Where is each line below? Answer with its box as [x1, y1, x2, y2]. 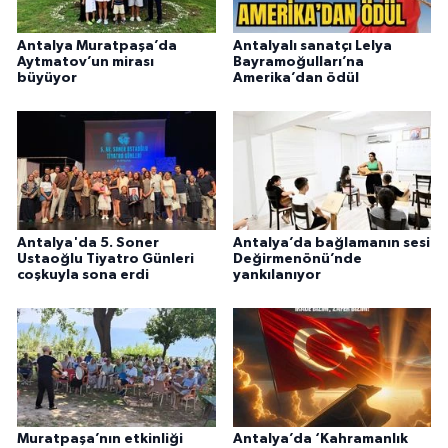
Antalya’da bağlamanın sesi [232, 235, 430, 250]
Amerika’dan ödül [232, 70, 359, 85]
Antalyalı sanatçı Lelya [232, 38, 392, 53]
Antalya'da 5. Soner [17, 235, 159, 250]
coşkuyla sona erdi [17, 267, 149, 282]
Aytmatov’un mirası [17, 54, 154, 69]
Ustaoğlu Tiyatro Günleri [17, 251, 194, 266]
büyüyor [17, 70, 77, 85]
